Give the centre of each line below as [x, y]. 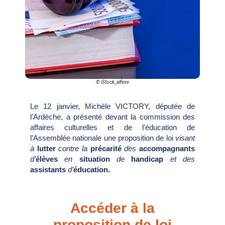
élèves [47, 159]
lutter [48, 149]
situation [98, 159]
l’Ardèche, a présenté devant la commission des [113, 117]
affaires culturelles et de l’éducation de [113, 128]
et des [183, 159]
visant [185, 138]
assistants [49, 170]
